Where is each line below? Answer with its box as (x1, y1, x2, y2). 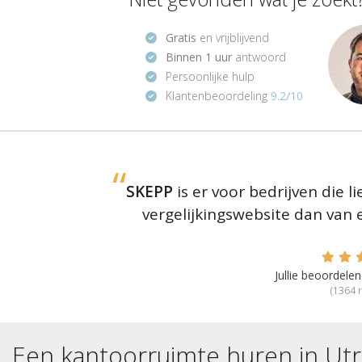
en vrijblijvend (196, 29, 269, 45)
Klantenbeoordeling (165, 87, 271, 103)
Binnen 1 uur (165, 48, 232, 65)
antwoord (231, 48, 286, 65)
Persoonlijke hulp (165, 68, 255, 84)
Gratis (165, 29, 196, 45)
